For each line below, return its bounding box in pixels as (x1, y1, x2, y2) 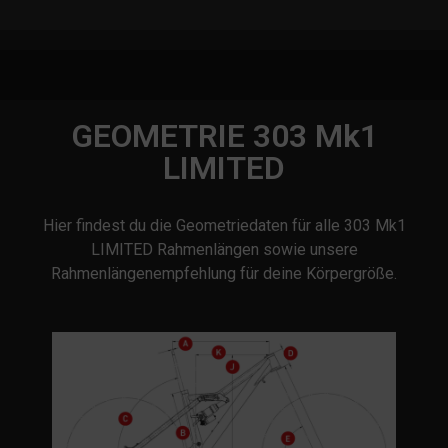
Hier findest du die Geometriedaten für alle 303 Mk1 (42, 216, 406, 235)
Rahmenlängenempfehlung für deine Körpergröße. (51, 264, 397, 283)
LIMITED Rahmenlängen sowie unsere (90, 240, 358, 259)
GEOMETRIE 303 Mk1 (70, 117, 378, 155)
